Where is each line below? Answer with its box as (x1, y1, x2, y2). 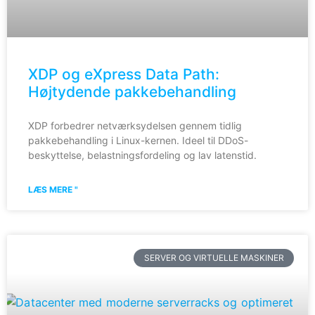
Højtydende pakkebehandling (28, 82, 236, 101)
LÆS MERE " (28, 184, 78, 195)
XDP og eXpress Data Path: (28, 65, 219, 83)
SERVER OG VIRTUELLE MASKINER (143, 252, 284, 263)
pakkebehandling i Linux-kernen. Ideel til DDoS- (28, 134, 248, 146)
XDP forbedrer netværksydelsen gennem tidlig (28, 119, 242, 131)
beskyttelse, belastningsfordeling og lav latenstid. (28, 148, 257, 161)
